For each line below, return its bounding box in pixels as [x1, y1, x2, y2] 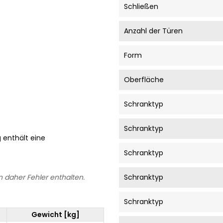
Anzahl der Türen [124, 25, 183, 36]
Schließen [124, 1, 158, 11]
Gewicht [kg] [31, 209, 80, 220]
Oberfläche [124, 74, 164, 85]
